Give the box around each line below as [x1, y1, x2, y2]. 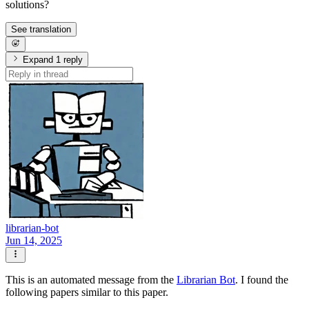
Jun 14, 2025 [6, 235, 62, 247]
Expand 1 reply [63, 54, 83, 66]
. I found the [235, 273, 288, 286]
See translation [11, 23, 71, 34]
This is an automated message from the [6, 273, 177, 286]
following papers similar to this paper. [6, 286, 168, 298]
